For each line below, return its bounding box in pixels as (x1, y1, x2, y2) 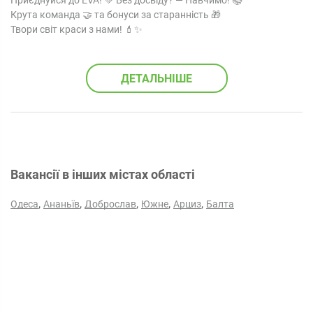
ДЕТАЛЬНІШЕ (121, 71, 192, 85)
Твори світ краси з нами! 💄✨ (10, 24, 143, 35)
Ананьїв (43, 198, 80, 210)
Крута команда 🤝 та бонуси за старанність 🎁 (10, 9, 221, 20)
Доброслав (85, 198, 136, 210)
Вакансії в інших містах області (10, 167, 195, 182)
